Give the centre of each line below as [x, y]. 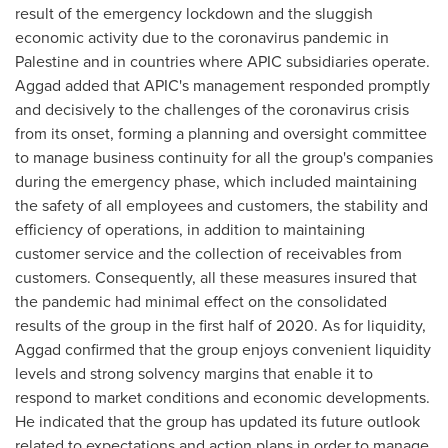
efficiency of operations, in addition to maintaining [190, 229]
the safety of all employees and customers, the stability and [221, 205]
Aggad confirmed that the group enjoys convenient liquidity [223, 349]
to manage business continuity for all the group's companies [224, 157]
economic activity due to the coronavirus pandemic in [202, 37]
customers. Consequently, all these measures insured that [216, 277]
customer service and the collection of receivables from [208, 253]
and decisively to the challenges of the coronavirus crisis [212, 109]
